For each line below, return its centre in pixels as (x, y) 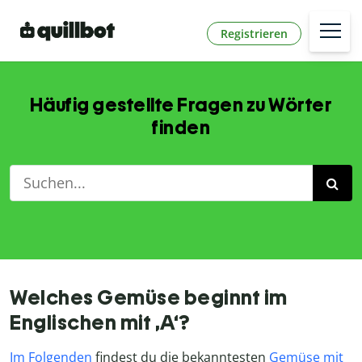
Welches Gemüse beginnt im (149, 298)
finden (181, 128)
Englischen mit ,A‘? (100, 323)
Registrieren (254, 33)
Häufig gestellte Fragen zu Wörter (181, 105)
